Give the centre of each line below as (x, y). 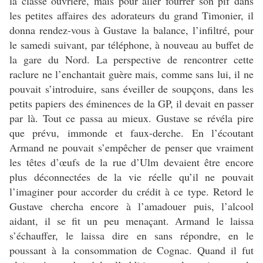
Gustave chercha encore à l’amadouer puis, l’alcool (131, 206)
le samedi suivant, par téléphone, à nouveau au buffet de (131, 44)
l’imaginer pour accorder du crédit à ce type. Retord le (131, 191)
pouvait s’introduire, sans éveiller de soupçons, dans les (131, 88)
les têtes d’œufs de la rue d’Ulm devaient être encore (131, 162)
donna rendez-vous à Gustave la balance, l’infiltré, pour (131, 30)
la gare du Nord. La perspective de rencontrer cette (131, 59)
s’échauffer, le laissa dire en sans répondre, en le (131, 235)
